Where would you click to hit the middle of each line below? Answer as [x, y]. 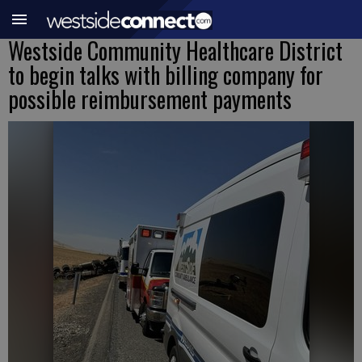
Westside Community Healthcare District [175, 51]
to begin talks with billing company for [166, 75]
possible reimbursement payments [150, 99]
